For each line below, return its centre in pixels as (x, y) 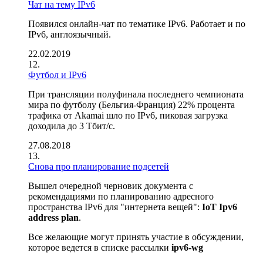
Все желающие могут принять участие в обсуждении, (136, 237)
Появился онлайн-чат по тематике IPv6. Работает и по (137, 24)
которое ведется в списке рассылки (100, 247)
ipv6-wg (187, 247)
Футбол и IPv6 (57, 75)
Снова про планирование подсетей (99, 166)
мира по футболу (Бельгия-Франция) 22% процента (131, 105)
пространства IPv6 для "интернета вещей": (115, 207)
